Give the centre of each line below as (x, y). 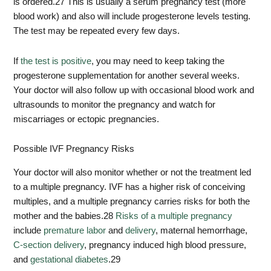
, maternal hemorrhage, (202, 230)
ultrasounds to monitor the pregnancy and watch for (115, 104)
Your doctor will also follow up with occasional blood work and (134, 90)
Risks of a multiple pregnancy (174, 216)
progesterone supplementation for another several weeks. (127, 75)
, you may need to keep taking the (158, 61)
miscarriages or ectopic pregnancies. (87, 119)
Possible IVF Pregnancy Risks (74, 149)
